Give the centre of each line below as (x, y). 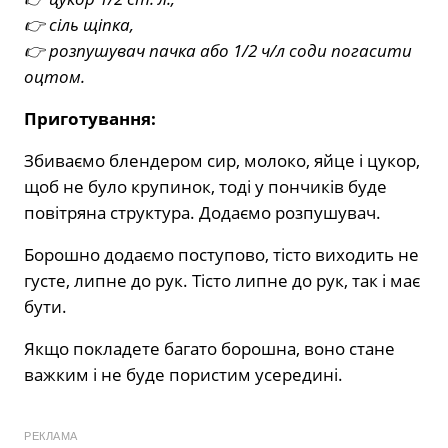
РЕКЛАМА (51, 435)
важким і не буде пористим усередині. (183, 374)
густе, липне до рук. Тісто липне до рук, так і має (222, 280)
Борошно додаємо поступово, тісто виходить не (221, 254)
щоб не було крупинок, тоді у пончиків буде (205, 186)
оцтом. (54, 76)
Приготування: (90, 118)
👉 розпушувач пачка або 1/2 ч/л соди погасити (218, 50)
